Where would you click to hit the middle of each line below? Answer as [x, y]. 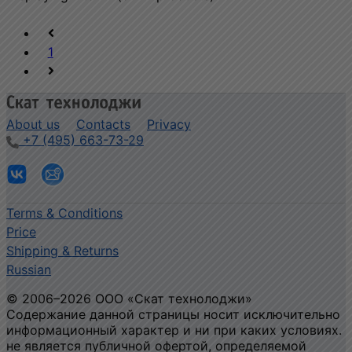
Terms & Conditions [64, 213]
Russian [29, 269]
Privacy [169, 124]
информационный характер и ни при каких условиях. [174, 330]
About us [33, 124]
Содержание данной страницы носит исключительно [173, 314]
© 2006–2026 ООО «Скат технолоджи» [129, 298]
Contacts [103, 124]
